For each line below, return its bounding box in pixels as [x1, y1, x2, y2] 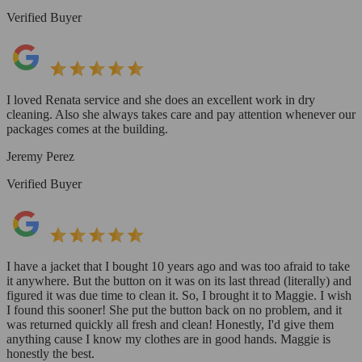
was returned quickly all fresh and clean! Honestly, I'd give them [6, 317, 334, 331]
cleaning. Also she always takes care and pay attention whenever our [6, 107, 356, 121]
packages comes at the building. [6, 121, 168, 136]
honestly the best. [6, 346, 95, 360]
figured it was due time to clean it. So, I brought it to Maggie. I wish [6, 288, 351, 302]
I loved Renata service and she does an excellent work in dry [6, 92, 315, 107]
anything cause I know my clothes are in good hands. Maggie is [6, 331, 330, 346]
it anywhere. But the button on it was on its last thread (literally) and [6, 273, 351, 288]
